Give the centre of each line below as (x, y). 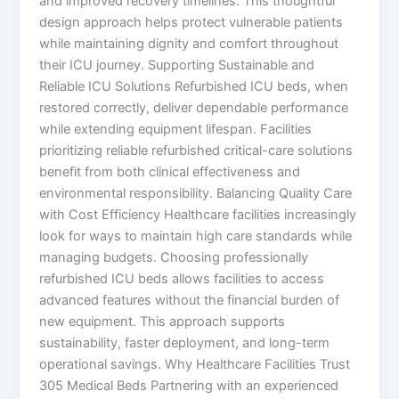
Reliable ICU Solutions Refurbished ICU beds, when (194, 87)
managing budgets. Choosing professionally (174, 258)
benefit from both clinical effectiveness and (170, 172)
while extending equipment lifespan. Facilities (176, 130)
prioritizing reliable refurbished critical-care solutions (196, 151)
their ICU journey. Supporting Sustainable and (177, 65)
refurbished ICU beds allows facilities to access (182, 279)
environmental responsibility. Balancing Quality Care (196, 194)
